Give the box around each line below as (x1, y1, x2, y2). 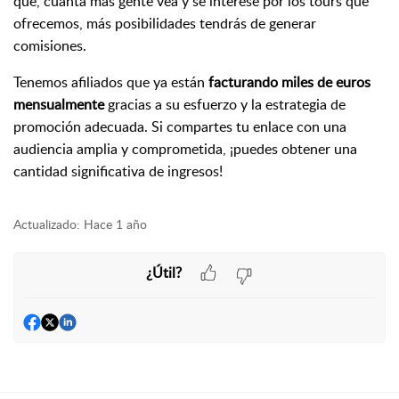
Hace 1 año (84, 216, 147, 232)
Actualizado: (13, 216, 80, 232)
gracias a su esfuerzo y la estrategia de (104, 94, 346, 114)
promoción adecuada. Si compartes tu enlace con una (13, 117, 346, 136)
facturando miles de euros (208, 72, 370, 92)
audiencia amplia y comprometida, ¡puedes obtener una (13, 139, 357, 159)
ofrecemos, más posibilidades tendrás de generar (13, 13, 316, 33)
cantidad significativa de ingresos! (13, 161, 223, 181)
